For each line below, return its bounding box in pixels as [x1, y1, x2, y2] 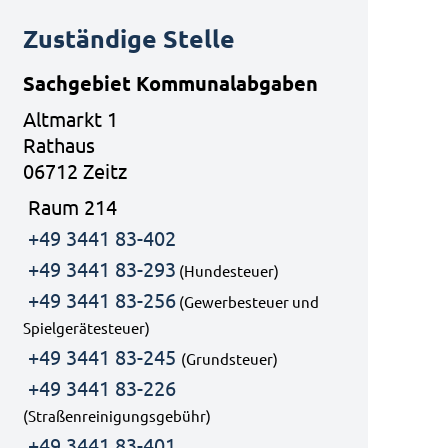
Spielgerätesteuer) [23, 318, 151, 337]
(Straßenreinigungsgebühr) [23, 406, 212, 425]
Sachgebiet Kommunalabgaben [23, 70, 319, 96]
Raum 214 [28, 194, 118, 219]
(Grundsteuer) [181, 349, 279, 368]
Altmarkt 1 [23, 106, 119, 131]
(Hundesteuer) [176, 261, 280, 280]
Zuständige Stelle [23, 22, 236, 54]
